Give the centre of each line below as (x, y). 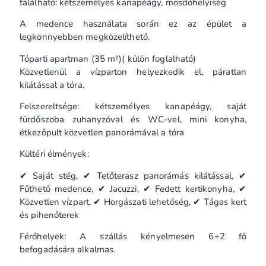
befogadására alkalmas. (68, 250)
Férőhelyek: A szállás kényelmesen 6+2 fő (133, 237)
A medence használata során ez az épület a (133, 24)
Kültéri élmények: (54, 154)
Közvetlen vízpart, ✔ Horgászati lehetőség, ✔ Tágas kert (133, 202)
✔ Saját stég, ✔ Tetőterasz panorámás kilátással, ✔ (133, 175)
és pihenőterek (50, 215)
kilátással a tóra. (52, 85)
